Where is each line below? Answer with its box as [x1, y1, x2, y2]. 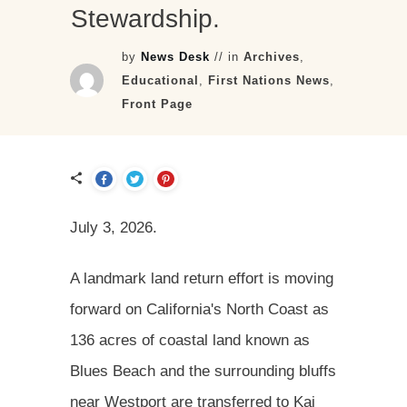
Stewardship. [71, 4, 220, 33]
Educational [122, 73, 200, 87]
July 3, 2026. [70, 218, 166, 236]
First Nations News [208, 73, 331, 87]
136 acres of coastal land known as [70, 331, 310, 349]
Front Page [122, 96, 194, 111]
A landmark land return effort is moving [70, 269, 333, 287]
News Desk [141, 49, 211, 64]
